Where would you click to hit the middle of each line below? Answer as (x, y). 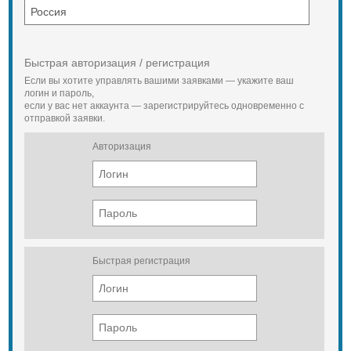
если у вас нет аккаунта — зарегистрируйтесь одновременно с (164, 106)
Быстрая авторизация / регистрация (117, 63)
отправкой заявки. (64, 118)
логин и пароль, (59, 93)
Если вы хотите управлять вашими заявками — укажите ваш (159, 81)
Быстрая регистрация (141, 261)
